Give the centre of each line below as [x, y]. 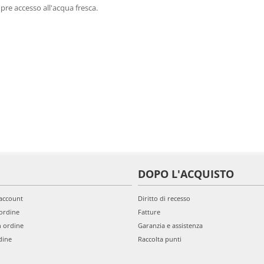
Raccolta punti [160, 239]
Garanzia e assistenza [170, 225]
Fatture [149, 212]
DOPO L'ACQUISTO [186, 174]
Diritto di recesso [164, 198]
